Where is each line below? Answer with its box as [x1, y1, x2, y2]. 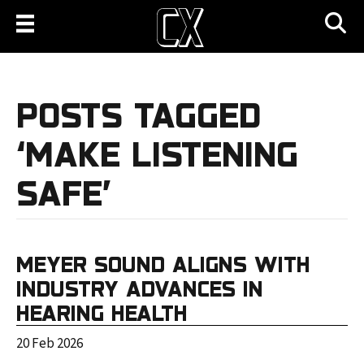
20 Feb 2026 [16, 334, 83, 354]
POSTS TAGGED [16, 95, 261, 135]
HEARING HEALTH [16, 301, 188, 326]
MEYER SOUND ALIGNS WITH [16, 252, 310, 277]
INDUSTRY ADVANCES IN [16, 276, 263, 301]
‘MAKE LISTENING [16, 134, 298, 174]
